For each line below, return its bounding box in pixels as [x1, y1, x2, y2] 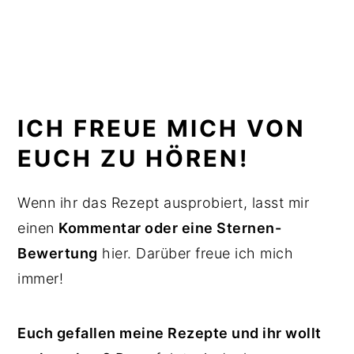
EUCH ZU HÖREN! [17, 144, 250, 172]
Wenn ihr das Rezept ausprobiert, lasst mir [17, 194, 310, 211]
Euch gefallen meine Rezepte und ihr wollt [17, 324, 322, 341]
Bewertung [17, 244, 98, 262]
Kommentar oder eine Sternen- [58, 219, 282, 236]
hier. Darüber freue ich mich [97, 244, 294, 262]
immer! [17, 269, 68, 287]
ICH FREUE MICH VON [17, 114, 307, 142]
